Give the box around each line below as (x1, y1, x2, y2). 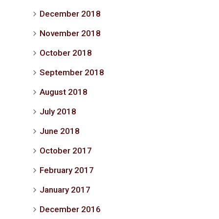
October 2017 (40, 146, 92, 155)
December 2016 (40, 204, 101, 214)
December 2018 (40, 9, 101, 19)
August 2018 (40, 87, 88, 97)
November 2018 (40, 28, 101, 38)
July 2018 (40, 107, 76, 116)
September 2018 (40, 67, 104, 77)
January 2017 (40, 185, 90, 195)
